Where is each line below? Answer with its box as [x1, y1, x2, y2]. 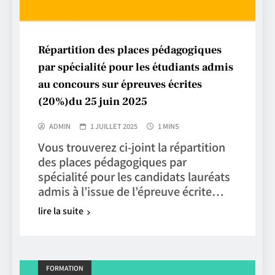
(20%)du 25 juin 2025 [38, 95, 147, 109]
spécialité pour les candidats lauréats [38, 168, 230, 185]
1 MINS [158, 121, 179, 131]
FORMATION [46, 263, 83, 273]
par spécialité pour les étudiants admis [38, 60, 233, 75]
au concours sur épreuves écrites [38, 77, 202, 92]
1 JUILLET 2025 [90, 121, 137, 131]
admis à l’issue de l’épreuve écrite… [38, 183, 223, 199]
